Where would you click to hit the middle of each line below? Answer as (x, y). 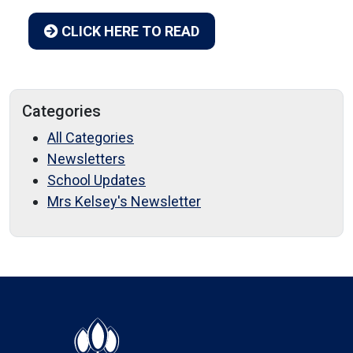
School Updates (97, 180)
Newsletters (86, 159)
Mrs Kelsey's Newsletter (124, 201)
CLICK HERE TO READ (129, 31)
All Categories (91, 137)
